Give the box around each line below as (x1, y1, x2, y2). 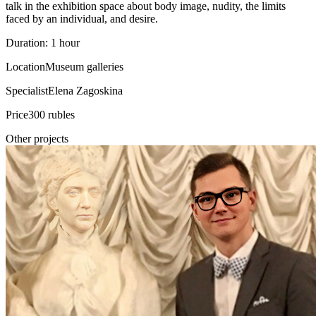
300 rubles (28, 109, 75, 121)
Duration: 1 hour (6, 37, 80, 49)
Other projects (6, 133, 68, 145)
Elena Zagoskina (48, 85, 123, 97)
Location (6, 61, 45, 73)
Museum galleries (45, 61, 123, 73)
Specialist (6, 85, 48, 97)
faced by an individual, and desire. (6, 13, 158, 25)
